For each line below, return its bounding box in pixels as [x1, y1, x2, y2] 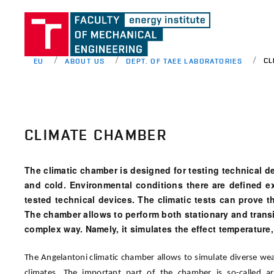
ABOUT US [65, 56, 105, 65]
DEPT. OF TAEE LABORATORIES [125, 56, 243, 65]
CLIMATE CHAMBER [24, 127, 168, 144]
